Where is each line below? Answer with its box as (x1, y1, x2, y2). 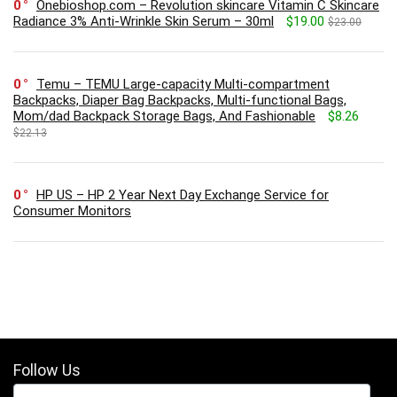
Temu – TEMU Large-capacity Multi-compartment (36, 75, 330, 92)
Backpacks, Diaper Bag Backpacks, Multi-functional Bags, (13, 91, 346, 108)
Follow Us (13, 360, 81, 379)
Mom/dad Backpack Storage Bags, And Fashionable (13, 107, 315, 124)
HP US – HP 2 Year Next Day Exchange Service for (36, 186, 329, 203)
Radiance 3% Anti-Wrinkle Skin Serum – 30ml (13, 12, 274, 29)
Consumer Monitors (13, 202, 131, 219)
